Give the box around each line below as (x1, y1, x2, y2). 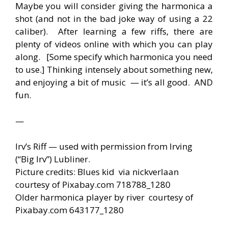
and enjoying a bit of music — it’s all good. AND (15, 76, 213, 89)
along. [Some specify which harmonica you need (15, 51, 213, 63)
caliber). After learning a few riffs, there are (15, 25, 213, 38)
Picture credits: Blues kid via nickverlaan (15, 166, 179, 178)
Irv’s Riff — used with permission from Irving (15, 140, 192, 153)
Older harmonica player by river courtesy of (15, 191, 193, 204)
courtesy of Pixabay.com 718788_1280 (15, 179, 170, 191)
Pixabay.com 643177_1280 (15, 204, 124, 216)
